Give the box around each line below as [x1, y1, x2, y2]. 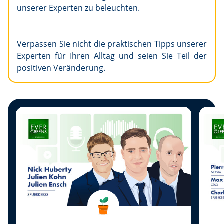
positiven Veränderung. [17, 62, 105, 74]
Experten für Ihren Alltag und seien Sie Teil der [17, 50, 207, 62]
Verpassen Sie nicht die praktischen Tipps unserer [17, 38, 207, 50]
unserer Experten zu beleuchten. [17, 2, 140, 14]
